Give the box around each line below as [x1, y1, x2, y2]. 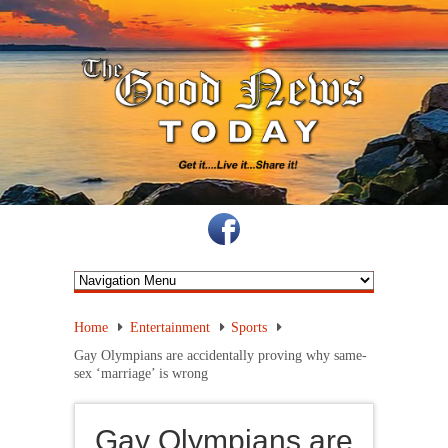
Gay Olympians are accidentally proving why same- [74, 347, 367, 363]
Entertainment [129, 319, 210, 335]
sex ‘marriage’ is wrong [74, 365, 208, 381]
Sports [231, 319, 267, 335]
